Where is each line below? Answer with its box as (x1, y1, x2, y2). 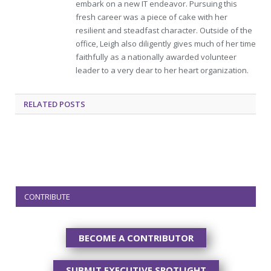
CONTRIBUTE (24, 191, 70, 203)
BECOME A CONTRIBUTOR (78, 232, 194, 244)
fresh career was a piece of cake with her (76, 11, 227, 23)
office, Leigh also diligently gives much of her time (76, 38, 256, 50)
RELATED (24, 99, 57, 110)
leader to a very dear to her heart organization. (76, 65, 249, 76)
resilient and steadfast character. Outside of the (76, 25, 252, 36)
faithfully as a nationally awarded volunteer (76, 51, 237, 63)
